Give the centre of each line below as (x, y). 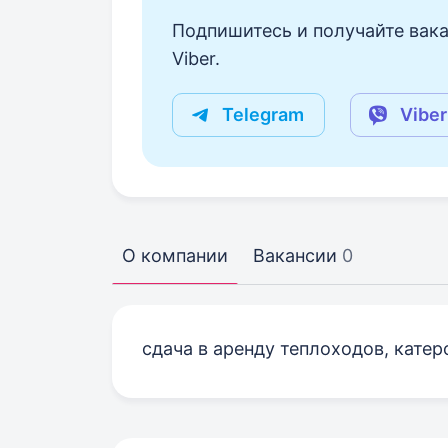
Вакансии (295, 255)
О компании (175, 255)
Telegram (263, 114)
